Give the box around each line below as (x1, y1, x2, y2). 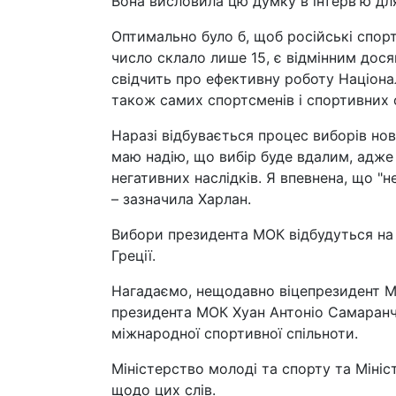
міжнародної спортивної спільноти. (111, 324, 358, 342)
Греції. (111, 247, 156, 264)
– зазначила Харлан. (111, 190, 251, 208)
